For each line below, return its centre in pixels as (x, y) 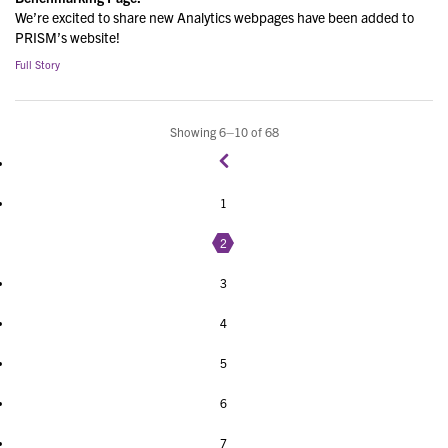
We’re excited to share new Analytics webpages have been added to (214, 16)
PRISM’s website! (67, 36)
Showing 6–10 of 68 (224, 132)
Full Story (37, 64)
